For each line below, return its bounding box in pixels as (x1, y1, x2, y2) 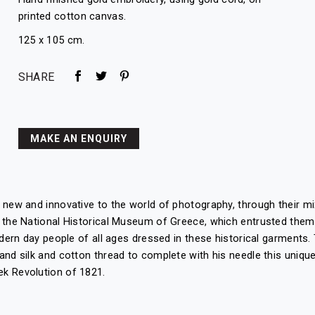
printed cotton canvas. (18, 11, 127, 23)
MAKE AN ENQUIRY (30, 133, 127, 145)
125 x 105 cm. (18, 34, 85, 47)
